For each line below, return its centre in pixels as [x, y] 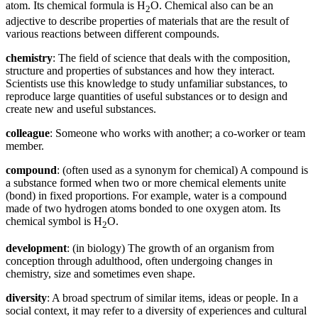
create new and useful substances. [81, 109]
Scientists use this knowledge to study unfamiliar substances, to [147, 84]
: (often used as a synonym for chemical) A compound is [182, 170]
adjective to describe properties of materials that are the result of [147, 21]
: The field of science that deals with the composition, [171, 58]
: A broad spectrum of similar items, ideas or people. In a [172, 298]
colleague [28, 133]
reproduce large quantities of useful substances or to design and [147, 97]
